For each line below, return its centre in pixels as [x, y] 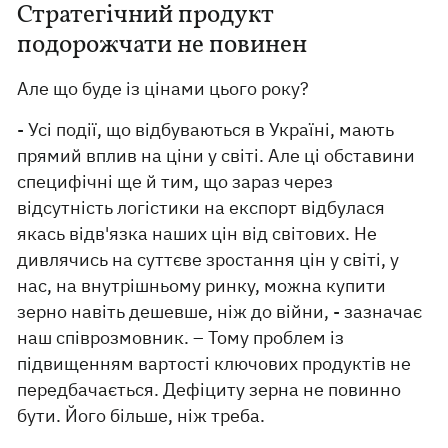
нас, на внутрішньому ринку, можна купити [202, 286]
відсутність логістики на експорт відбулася [201, 208]
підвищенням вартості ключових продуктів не [214, 364]
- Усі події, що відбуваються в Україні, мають [206, 130]
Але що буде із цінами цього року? [163, 89]
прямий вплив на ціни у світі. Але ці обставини [216, 156]
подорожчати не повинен [162, 46]
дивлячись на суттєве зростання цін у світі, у [208, 260]
